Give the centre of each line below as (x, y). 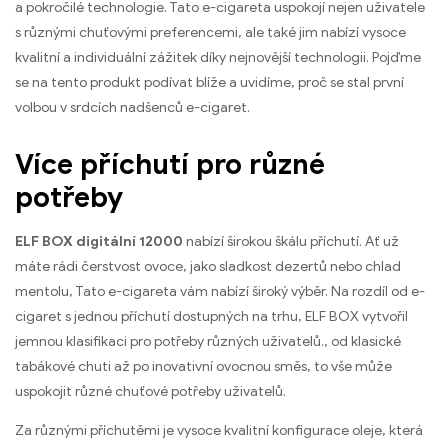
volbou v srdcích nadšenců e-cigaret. (132, 107)
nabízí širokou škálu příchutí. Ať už (291, 241)
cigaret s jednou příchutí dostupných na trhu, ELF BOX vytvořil (211, 316)
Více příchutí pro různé (170, 164)
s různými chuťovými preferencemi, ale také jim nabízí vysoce (210, 32)
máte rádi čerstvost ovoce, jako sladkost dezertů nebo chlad (208, 266)
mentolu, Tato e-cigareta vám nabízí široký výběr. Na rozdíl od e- (220, 291)
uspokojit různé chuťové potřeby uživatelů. (150, 391)
